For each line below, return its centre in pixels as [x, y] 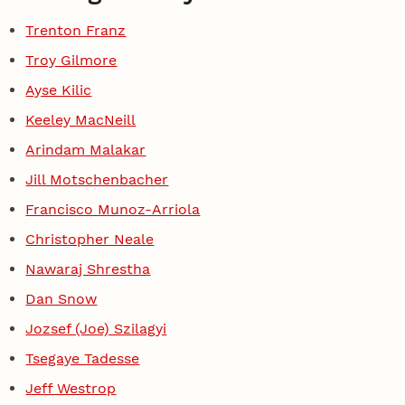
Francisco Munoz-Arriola [113, 209]
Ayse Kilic [59, 90]
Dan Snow [61, 298]
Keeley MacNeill [81, 120]
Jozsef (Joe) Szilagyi [96, 328]
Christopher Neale [90, 239]
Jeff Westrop [71, 388]
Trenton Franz [76, 31]
